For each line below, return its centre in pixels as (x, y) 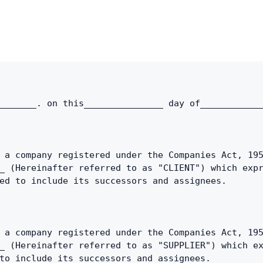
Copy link (83, 15)
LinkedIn (82, 68)
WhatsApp (85, 95)
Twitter (79, 42)
